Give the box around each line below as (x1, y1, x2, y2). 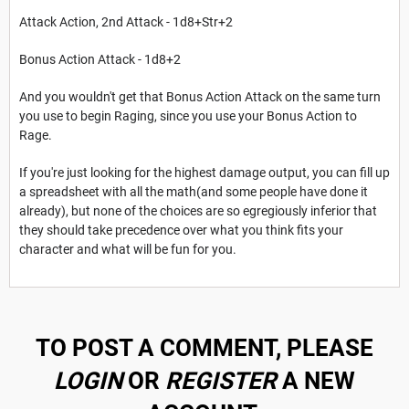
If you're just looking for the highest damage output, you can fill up (19, 164, 390, 180)
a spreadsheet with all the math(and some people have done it (19, 184, 368, 199)
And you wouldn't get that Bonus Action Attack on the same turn (19, 89, 381, 104)
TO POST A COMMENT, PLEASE (36, 333, 373, 362)
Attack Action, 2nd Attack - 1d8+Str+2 (19, 14, 233, 29)
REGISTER (165, 366, 277, 394)
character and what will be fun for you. (19, 241, 239, 257)
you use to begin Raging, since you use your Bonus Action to (19, 108, 357, 123)
